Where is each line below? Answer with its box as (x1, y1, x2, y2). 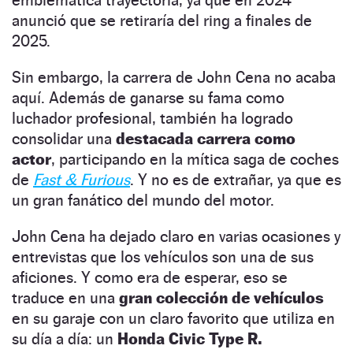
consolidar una (12, 128, 116, 148)
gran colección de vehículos (119, 288, 324, 307)
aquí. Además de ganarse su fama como (12, 87, 284, 107)
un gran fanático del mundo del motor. (12, 190, 274, 210)
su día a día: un (12, 329, 117, 348)
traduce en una (12, 288, 119, 307)
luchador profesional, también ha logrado (12, 108, 293, 128)
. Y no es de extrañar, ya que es (130, 169, 341, 189)
